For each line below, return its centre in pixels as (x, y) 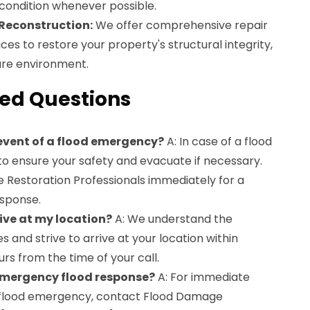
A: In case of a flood (218, 142)
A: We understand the (172, 219)
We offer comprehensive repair (180, 25)
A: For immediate (202, 277)
